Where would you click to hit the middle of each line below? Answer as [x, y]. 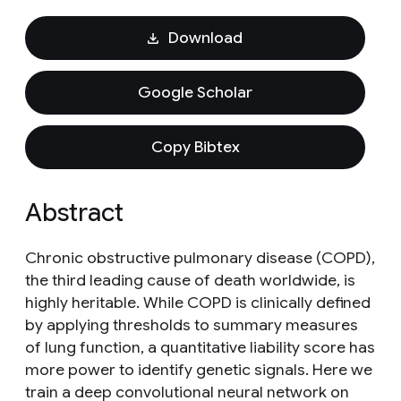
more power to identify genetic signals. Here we [199, 370]
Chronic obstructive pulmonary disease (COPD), [200, 258]
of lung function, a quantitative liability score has [200, 347]
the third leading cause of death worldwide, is [190, 280]
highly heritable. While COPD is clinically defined [198, 303]
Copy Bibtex [195, 147]
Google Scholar [195, 92]
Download [205, 38]
